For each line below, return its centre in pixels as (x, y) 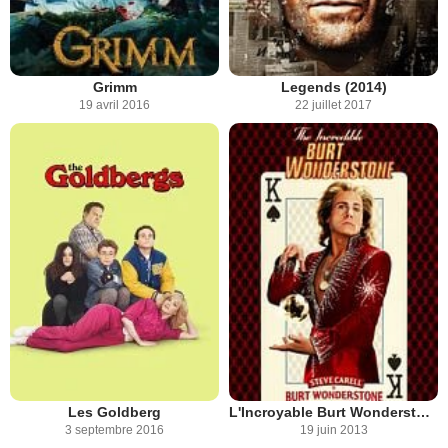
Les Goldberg (114, 412)
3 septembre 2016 (114, 430)
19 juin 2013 (333, 430)
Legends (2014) (333, 86)
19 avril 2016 (114, 104)
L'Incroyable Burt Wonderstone (423, 412)
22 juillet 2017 (333, 104)
